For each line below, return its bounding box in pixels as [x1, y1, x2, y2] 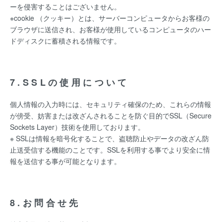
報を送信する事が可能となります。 [10, 156, 121, 166]
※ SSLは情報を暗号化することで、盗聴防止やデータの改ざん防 [10, 133, 209, 143]
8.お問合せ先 [10, 196, 81, 209]
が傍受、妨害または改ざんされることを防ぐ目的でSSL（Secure [10, 111, 212, 120]
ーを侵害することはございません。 [10, 1, 121, 11]
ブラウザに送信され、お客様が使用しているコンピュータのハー [10, 24, 211, 34]
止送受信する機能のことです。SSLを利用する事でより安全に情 [10, 145, 210, 155]
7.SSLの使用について [10, 76, 129, 89]
